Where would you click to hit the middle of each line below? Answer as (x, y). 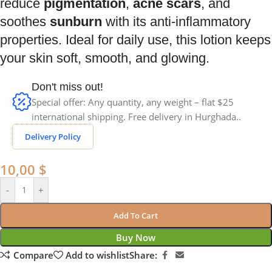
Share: (143, 255)
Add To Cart (136, 215)
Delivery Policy (53, 136)
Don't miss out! (67, 87)
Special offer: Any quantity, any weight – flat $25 (133, 102)
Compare (33, 255)
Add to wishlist (97, 255)
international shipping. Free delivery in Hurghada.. (136, 116)
